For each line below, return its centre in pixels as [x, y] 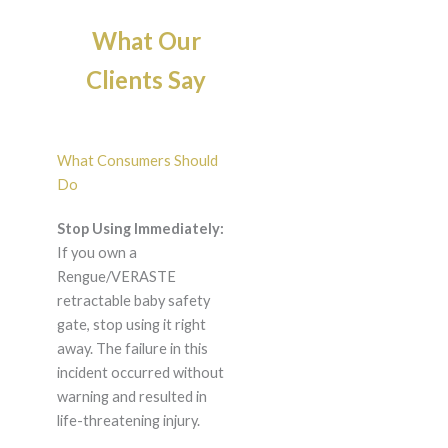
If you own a [96, 253]
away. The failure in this [132, 349]
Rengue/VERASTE [116, 277]
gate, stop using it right [131, 325]
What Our [146, 41]
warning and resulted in [131, 397]
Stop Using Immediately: [140, 229]
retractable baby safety [133, 301]
